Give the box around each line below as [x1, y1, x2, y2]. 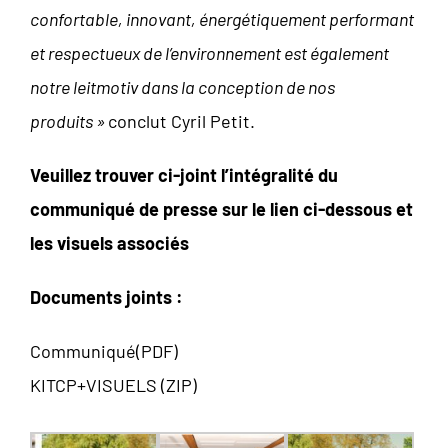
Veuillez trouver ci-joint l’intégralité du [30, 163, 338, 186]
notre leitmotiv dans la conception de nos [30, 75, 335, 98]
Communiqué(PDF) [30, 339, 178, 362]
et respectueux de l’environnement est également [30, 41, 389, 64]
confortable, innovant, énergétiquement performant [30, 7, 414, 30]
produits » [30, 109, 108, 132]
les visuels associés [30, 231, 189, 254]
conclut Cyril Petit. [108, 109, 255, 132]
